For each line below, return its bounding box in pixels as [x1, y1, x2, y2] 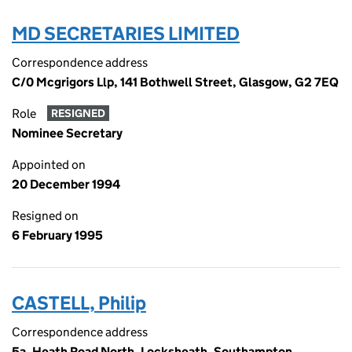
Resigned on [12, 208, 79, 223]
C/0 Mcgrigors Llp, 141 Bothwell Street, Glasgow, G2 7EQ [12, 75, 339, 90]
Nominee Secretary [12, 126, 123, 141]
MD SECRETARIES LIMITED [12, 22, 240, 45]
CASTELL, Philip [12, 291, 146, 314]
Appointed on [12, 157, 86, 172]
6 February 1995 [12, 228, 103, 243]
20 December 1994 [12, 177, 120, 192]
